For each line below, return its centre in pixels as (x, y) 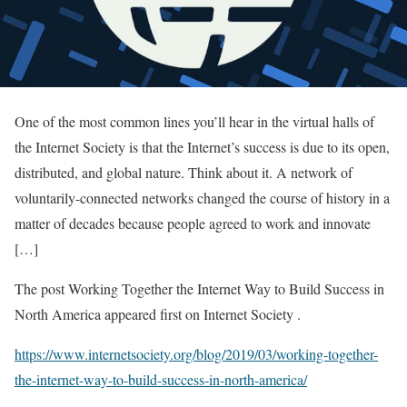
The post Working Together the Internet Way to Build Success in (199, 288)
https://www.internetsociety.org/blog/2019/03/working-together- (196, 353)
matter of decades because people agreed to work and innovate (193, 223)
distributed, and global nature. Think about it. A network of (184, 172)
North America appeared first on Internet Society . (158, 313)
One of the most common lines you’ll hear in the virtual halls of (194, 121)
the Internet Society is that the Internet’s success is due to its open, (202, 146)
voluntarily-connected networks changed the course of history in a (202, 197)
